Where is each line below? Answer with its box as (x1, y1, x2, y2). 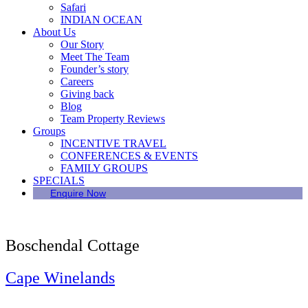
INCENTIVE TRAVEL (60, 137, 166, 149)
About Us (33, 26, 76, 38)
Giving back (60, 88, 114, 100)
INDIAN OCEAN (60, 14, 142, 25)
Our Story (60, 38, 104, 50)
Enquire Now (50, 188, 106, 199)
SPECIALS (33, 175, 85, 186)
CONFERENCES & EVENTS (60, 150, 198, 162)
